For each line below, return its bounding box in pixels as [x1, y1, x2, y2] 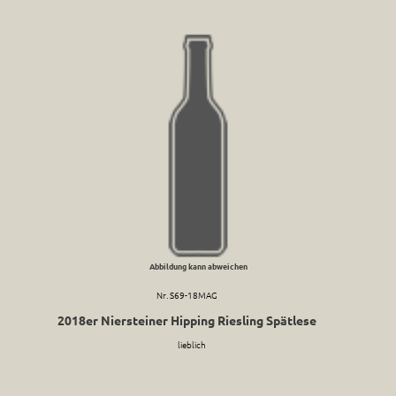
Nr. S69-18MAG [156, 288, 217, 302]
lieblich [177, 338, 206, 352]
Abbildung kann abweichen [148, 260, 247, 273]
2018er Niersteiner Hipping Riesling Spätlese [57, 312, 316, 329]
